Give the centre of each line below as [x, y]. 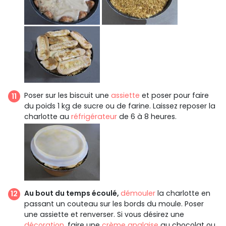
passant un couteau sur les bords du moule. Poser [114, 204]
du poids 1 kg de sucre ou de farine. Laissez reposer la [120, 106]
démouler [138, 193]
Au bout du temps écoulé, [72, 193]
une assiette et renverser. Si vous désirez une [104, 214]
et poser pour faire [174, 96]
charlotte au [48, 117]
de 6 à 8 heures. [147, 117]
